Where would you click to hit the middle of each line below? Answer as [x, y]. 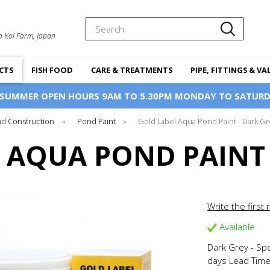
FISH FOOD [52, 70]
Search [99, 24]
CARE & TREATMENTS [131, 70]
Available [236, 226]
